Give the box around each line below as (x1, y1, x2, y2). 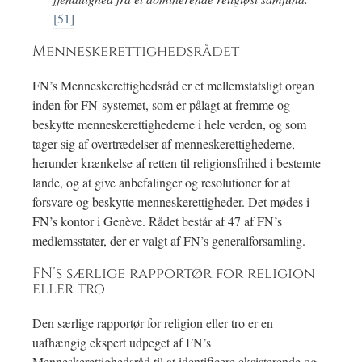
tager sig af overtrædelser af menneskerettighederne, (32, 135, 295, 153)
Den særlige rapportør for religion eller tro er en (32, 314, 273, 332)
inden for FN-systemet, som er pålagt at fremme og (32, 96, 290, 114)
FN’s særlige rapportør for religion (32, 264, 315, 284)
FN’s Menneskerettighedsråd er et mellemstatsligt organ (32, 77, 314, 95)
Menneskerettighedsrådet (32, 42, 239, 62)
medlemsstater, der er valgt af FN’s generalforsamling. (32, 232, 305, 250)
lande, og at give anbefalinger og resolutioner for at (32, 174, 290, 192)
